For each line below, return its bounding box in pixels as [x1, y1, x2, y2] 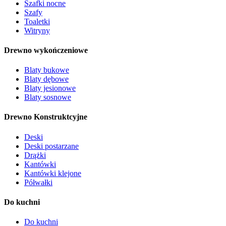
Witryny [24, 26, 50, 35]
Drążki [24, 150, 46, 159]
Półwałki [24, 178, 52, 187]
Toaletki [24, 17, 50, 26]
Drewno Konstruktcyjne [4, 112, 87, 122]
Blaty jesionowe [24, 84, 76, 93]
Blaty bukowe [24, 66, 69, 75]
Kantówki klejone [24, 168, 81, 178]
